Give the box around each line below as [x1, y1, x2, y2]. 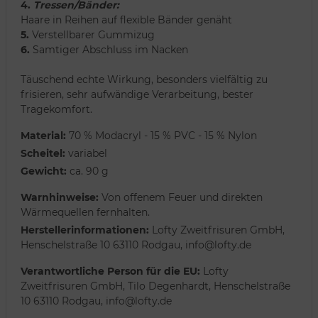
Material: [21, 129, 66, 143]
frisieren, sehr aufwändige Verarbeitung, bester [21, 88, 253, 102]
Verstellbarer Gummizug [29, 28, 155, 42]
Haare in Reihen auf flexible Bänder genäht [21, 13, 232, 27]
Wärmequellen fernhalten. [21, 206, 150, 219]
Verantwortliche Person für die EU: [21, 265, 200, 278]
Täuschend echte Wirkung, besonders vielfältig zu [21, 73, 268, 87]
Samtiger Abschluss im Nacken [30, 43, 188, 57]
